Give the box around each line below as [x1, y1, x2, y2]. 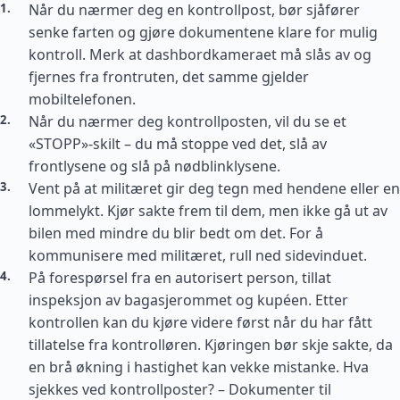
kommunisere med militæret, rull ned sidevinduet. [29, 246, 367, 265]
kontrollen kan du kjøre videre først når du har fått [29, 312, 372, 332]
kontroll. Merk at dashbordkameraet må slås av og [29, 45, 371, 64]
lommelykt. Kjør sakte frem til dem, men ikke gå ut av [29, 201, 387, 221]
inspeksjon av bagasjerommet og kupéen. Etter [29, 290, 348, 310]
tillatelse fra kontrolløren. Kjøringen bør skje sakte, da [29, 335, 393, 354]
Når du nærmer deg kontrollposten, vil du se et [29, 112, 346, 131]
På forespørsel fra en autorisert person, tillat [29, 268, 331, 287]
